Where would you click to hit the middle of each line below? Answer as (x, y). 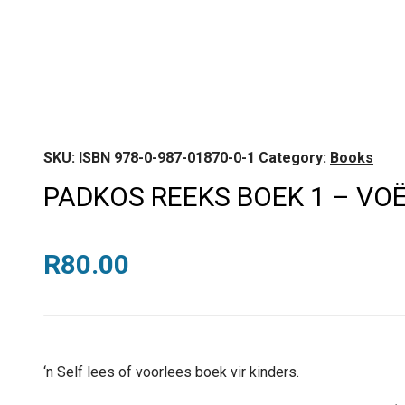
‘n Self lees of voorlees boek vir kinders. (171, 372)
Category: (294, 158)
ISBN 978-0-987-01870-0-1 (167, 158)
